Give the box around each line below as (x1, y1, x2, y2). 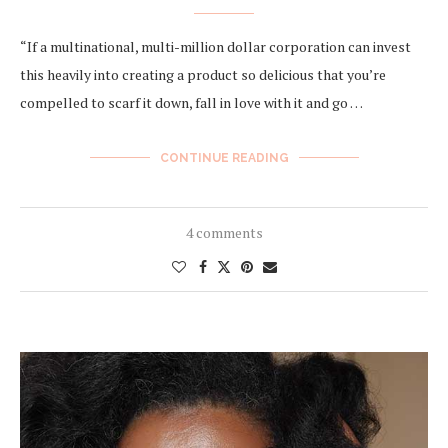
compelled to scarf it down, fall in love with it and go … (20, 92, 363, 112)
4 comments (185, 222, 263, 242)
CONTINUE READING (159, 150, 289, 165)
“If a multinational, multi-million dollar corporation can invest (20, 36, 411, 56)
